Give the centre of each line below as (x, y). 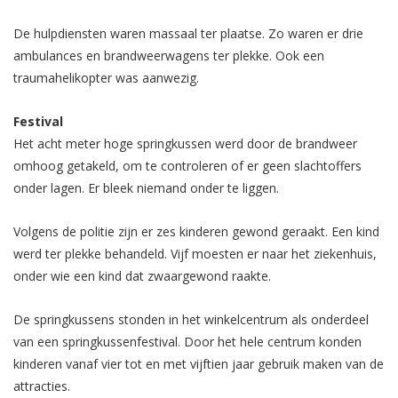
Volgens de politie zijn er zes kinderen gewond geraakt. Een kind (196, 231)
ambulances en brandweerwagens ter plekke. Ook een (169, 56)
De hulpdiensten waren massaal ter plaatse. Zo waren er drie (188, 33)
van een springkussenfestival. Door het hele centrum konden (187, 342)
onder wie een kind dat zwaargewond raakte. (142, 276)
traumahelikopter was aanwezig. (106, 78)
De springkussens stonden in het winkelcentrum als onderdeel (191, 319)
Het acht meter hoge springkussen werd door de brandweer (185, 143)
